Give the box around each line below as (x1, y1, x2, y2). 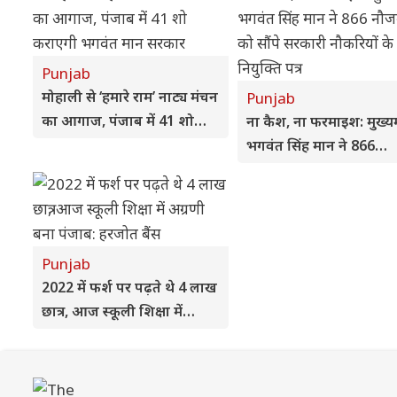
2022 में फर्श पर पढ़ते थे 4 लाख (42, 277, 217, 297)
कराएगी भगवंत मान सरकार (42, 135, 194, 154)
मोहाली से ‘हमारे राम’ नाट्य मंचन (42, 87, 218, 106)
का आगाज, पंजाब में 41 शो (42, 111, 194, 130)
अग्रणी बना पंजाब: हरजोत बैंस (42, 325, 210, 345)
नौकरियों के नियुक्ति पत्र (245, 183, 378, 203)
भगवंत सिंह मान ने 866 (245, 136, 375, 155)
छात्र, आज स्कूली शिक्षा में (42, 301, 183, 321)
